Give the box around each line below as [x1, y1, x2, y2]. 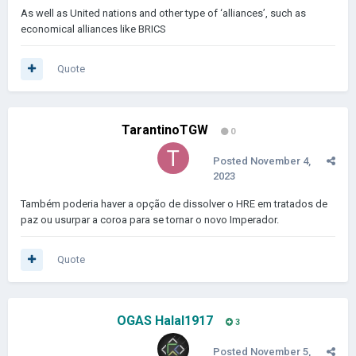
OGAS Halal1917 [116, 313, 213, 328]
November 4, [250, 155, 311, 167]
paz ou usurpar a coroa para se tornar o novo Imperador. [21, 214, 281, 226]
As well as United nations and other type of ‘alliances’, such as [21, 7, 306, 19]
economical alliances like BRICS [21, 23, 166, 35]
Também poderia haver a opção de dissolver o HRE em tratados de [21, 198, 327, 210]
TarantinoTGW [121, 122, 208, 137]
